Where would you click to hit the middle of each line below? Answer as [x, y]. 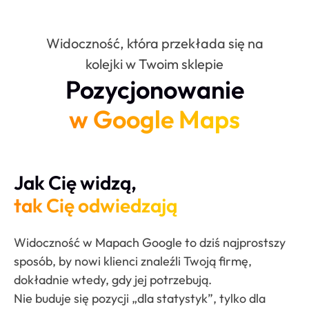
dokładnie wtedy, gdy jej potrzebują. [113, 279]
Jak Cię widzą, [75, 183]
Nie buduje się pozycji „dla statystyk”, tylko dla [140, 298]
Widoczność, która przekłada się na [154, 43]
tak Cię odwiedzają [96, 206]
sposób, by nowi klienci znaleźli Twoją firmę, [133, 261]
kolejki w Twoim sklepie [154, 64]
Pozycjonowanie [154, 90]
